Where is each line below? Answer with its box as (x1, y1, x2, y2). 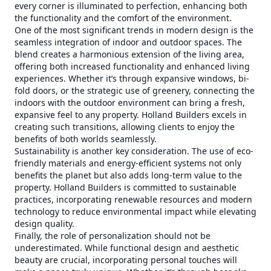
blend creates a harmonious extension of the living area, (15, 48, 244, 60)
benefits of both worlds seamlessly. (15, 133, 157, 145)
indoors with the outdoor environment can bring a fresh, (15, 97, 245, 108)
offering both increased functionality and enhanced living (15, 60, 250, 72)
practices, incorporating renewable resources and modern (15, 194, 252, 205)
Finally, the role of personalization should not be (15, 230, 211, 241)
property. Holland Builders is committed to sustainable (15, 181, 237, 193)
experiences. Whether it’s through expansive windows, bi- (15, 73, 249, 84)
